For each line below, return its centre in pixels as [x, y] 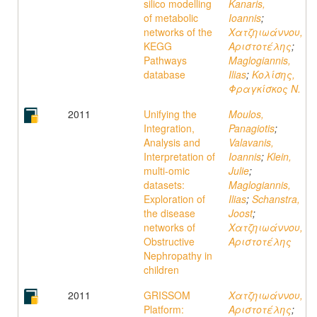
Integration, [169, 128]
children [161, 270]
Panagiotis [252, 128]
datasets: [164, 185]
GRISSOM [167, 295]
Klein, [279, 156]
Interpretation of [179, 156]
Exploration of [174, 199]
